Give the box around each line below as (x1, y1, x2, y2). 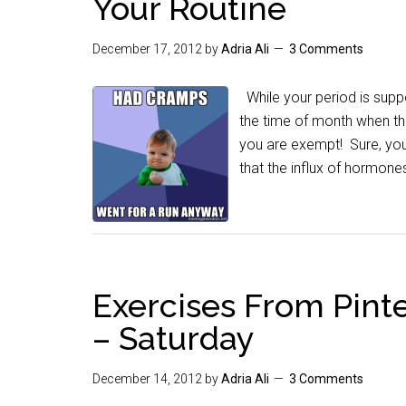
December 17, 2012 (92, 42, 202, 56)
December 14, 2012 (92, 372, 202, 386)
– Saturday (92, 319, 255, 357)
